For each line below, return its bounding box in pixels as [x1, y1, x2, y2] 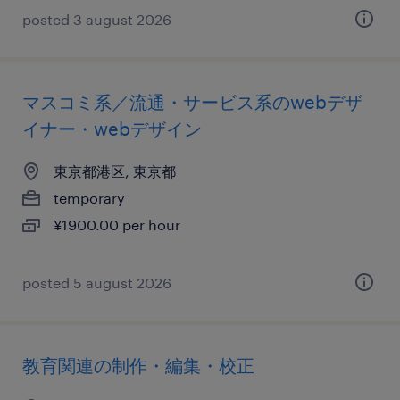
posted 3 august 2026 [22, 11, 171, 28]
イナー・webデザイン [22, 118, 202, 139]
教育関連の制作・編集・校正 [22, 354, 254, 376]
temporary [54, 189, 125, 206]
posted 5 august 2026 [22, 274, 171, 291]
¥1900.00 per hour [54, 216, 180, 233]
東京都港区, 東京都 [54, 162, 176, 179]
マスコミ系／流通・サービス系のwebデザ [22, 91, 362, 112]
